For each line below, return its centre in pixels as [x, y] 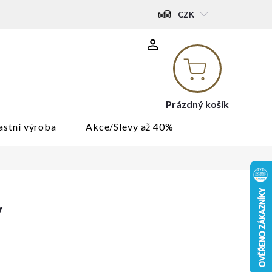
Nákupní [230, 57]
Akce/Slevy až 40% [129, 127]
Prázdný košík [197, 104]
